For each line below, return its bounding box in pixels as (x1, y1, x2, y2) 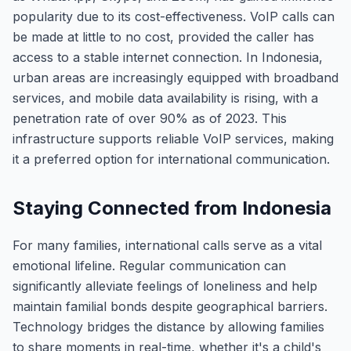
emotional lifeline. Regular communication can (13, 258, 286, 273)
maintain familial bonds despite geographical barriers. (13, 299, 327, 314)
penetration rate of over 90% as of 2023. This (13, 110, 287, 126)
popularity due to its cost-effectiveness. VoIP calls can (13, 9, 335, 24)
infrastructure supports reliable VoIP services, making (13, 131, 334, 147)
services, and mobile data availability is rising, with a (13, 90, 318, 106)
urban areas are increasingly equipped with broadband (13, 70, 338, 85)
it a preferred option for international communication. (13, 151, 330, 167)
